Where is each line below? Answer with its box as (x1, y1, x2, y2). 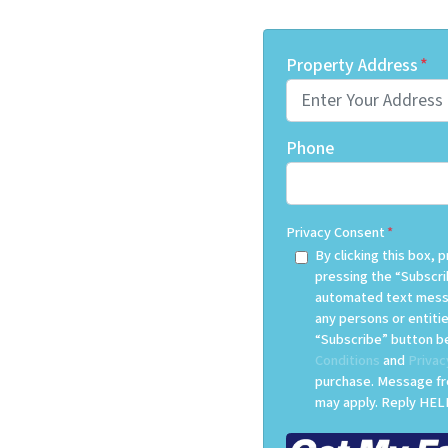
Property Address (286, 53, 418, 78)
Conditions (314, 350, 380, 371)
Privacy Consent (286, 222, 385, 243)
